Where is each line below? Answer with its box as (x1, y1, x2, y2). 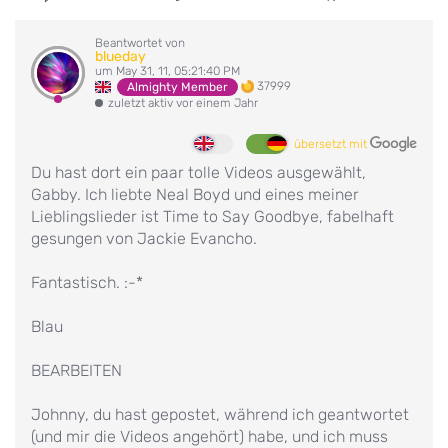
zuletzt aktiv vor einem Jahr (108, 95, 258, 110)
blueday (95, 47, 146, 65)
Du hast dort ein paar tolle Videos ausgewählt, (31, 162, 366, 182)
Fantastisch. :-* (31, 272, 143, 292)
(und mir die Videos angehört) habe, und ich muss (31, 426, 388, 446)
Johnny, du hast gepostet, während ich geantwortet (31, 404, 409, 424)
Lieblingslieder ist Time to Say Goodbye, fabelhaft (31, 206, 394, 226)
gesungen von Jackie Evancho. (31, 228, 257, 248)
